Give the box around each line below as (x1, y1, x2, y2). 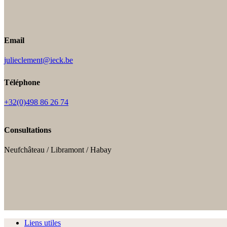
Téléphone (4, 78, 40, 87)
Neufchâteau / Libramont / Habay (4, 145, 111, 154)
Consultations (4, 125, 51, 134)
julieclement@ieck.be (4, 55, 73, 64)
